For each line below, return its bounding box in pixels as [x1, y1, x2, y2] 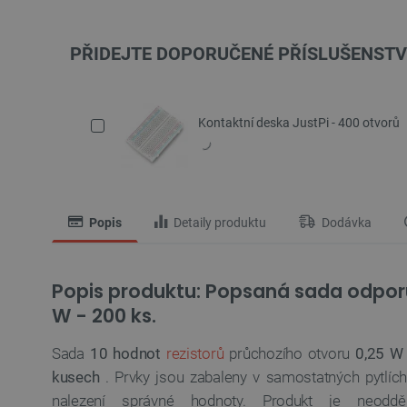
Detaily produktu [171, 215, 266, 231]
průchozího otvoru [223, 344, 356, 362]
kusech [52, 368, 100, 386]
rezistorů [165, 344, 224, 362]
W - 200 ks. [52, 303, 156, 329]
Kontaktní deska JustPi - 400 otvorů [198, 114, 400, 130]
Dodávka [319, 215, 372, 231]
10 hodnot [89, 344, 161, 362]
